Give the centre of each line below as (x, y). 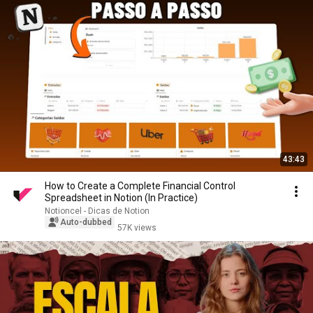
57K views (137, 228)
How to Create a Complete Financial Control (140, 186)
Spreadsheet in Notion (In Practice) (121, 198)
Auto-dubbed (86, 222)
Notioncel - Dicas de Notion (97, 211)
